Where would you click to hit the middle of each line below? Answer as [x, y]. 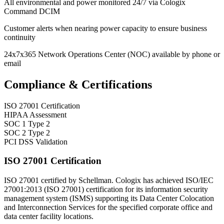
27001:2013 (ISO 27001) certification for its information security [106, 189]
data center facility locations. [49, 216]
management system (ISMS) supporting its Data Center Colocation [109, 198]
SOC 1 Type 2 [27, 123]
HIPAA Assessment [35, 114]
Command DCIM [32, 11]
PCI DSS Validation [36, 141]
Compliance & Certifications [78, 84]
